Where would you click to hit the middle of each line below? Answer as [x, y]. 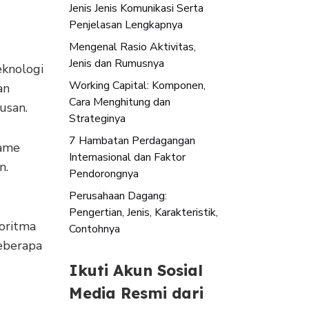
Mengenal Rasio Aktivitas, [132, 47]
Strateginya [97, 118]
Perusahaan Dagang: [118, 196]
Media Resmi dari [136, 293]
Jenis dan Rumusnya [117, 63]
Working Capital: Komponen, [137, 85]
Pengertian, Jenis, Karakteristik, [143, 212]
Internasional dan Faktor [127, 157]
